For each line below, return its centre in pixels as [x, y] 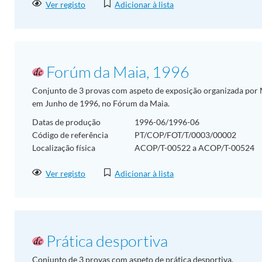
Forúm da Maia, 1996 [118, 72]
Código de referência [70, 135]
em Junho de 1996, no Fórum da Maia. [101, 104]
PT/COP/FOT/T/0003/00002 [185, 135]
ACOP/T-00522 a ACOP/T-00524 [194, 148]
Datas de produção [66, 122]
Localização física [64, 148]
